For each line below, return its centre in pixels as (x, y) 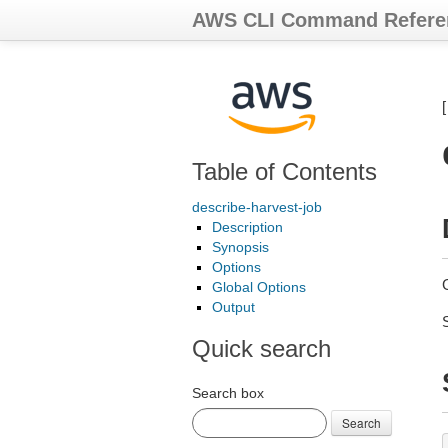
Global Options (259, 287)
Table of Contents (284, 171)
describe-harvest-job (257, 207)
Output (233, 307)
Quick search (261, 348)
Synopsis (240, 247)
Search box (228, 393)
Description (247, 227)
